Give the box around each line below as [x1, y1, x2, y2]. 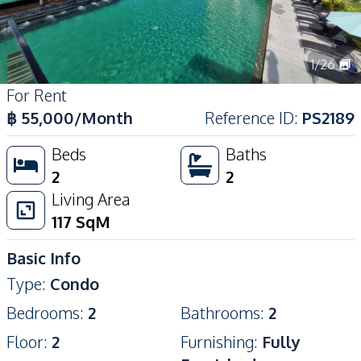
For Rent [6, 85, 67, 106]
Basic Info [6, 247, 81, 268]
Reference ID [205, 107, 294, 128]
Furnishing [180, 331, 254, 352]
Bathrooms [180, 302, 260, 323]
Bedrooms [6, 302, 80, 323]
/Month [74, 107, 133, 128]
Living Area [52, 189, 131, 210]
